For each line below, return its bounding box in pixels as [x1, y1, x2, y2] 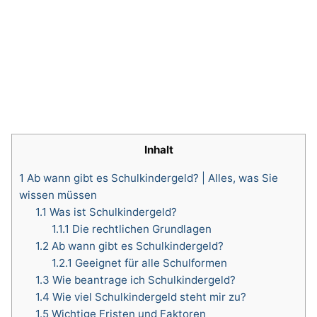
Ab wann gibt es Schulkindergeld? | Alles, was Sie [24, 171, 278, 185]
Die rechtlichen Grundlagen [69, 221, 212, 236]
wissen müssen [19, 188, 97, 202]
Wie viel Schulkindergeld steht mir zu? [49, 289, 246, 304]
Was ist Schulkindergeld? [46, 204, 177, 219]
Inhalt [144, 142, 173, 156]
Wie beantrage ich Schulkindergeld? [49, 272, 236, 287]
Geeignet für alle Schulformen [71, 255, 227, 270]
